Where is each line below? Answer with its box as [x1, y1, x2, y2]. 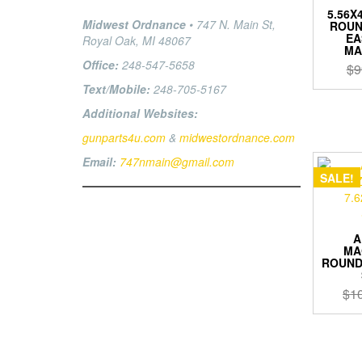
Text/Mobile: [82, 81, 150, 97]
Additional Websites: [82, 105, 198, 121]
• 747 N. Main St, [186, 16, 276, 32]
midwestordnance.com [179, 129, 295, 145]
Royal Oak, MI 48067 [82, 32, 191, 48]
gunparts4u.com [82, 129, 166, 145]
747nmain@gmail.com [120, 154, 234, 170]
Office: [82, 57, 119, 73]
